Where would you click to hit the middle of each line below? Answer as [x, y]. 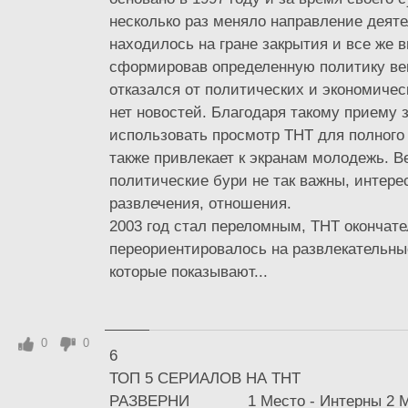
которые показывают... [189, 271]
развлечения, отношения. [200, 203]
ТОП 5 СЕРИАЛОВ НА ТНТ [205, 378]
